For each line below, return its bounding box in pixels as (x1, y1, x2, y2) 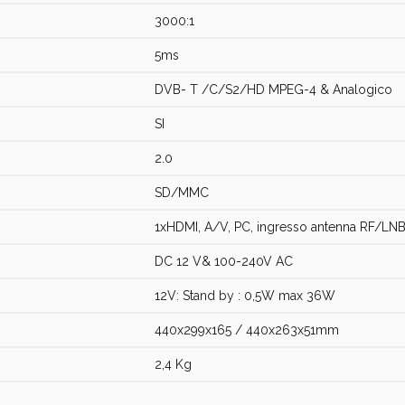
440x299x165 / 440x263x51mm (155, 323, 339, 337)
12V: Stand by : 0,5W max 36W (155, 288, 335, 303)
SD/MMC (155, 185, 209, 200)
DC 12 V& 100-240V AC (155, 254, 293, 268)
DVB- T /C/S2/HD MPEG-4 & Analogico (155, 82, 392, 97)
